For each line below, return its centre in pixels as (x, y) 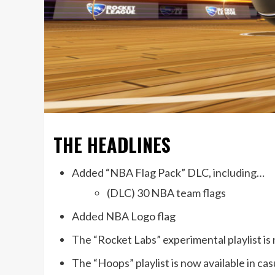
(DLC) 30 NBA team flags (166, 193)
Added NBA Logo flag (124, 216)
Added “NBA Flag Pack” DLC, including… (168, 173)
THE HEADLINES (112, 145)
